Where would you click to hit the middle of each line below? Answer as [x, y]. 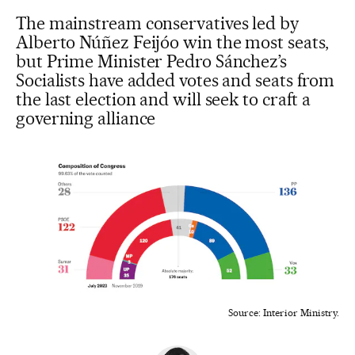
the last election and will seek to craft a [164, 99]
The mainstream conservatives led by [157, 23]
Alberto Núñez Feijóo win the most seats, [173, 42]
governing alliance [86, 118]
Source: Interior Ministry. [284, 312]
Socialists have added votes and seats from [176, 80]
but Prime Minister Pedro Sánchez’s [151, 61]
